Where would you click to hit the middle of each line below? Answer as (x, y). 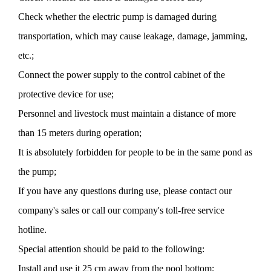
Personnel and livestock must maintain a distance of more (127, 114)
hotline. (32, 230)
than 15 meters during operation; (80, 133)
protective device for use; (66, 94)
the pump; (37, 172)
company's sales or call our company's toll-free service (121, 211)
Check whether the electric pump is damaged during (117, 17)
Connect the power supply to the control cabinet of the (122, 75)
